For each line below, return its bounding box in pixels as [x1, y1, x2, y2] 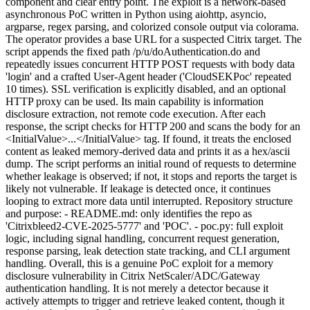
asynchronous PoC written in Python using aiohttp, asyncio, [6, 8, 266, 21]
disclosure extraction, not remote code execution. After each [6, 108, 266, 120]
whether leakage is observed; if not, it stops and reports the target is [6, 170, 297, 183]
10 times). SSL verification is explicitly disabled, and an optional [6, 83, 286, 95]
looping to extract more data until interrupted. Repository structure [6, 195, 293, 208]
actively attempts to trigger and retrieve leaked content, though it [6, 295, 284, 307]
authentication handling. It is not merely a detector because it [6, 282, 268, 295]
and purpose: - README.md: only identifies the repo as [6, 208, 252, 220]
